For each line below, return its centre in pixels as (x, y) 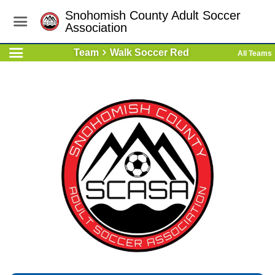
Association (96, 28)
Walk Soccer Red (149, 52)
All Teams (255, 53)
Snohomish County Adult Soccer (153, 15)
